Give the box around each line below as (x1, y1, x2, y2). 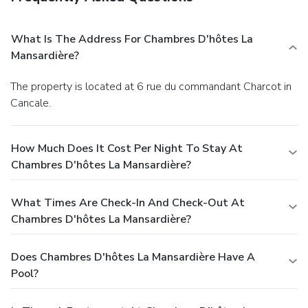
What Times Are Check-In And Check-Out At (11, 195, 245, 210)
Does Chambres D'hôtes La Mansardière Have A (11, 249, 255, 265)
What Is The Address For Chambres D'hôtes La (11, 31, 253, 47)
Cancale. (10, 95, 51, 111)
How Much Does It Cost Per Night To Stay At (11, 140, 243, 156)
